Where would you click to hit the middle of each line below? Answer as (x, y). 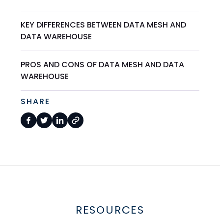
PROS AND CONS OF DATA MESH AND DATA (103, 65)
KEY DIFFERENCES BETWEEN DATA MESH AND (104, 25)
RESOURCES (110, 210)
